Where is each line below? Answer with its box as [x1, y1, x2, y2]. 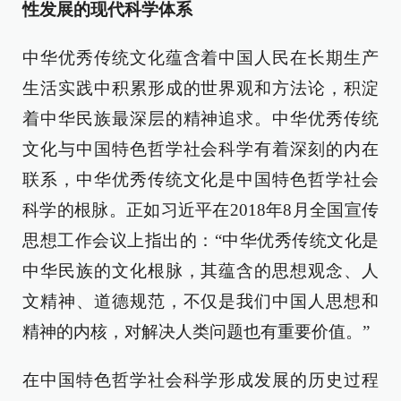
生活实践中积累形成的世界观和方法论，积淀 [22, 79, 379, 98]
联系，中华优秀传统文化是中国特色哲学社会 [22, 170, 379, 189]
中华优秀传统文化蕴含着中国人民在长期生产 [22, 48, 379, 67]
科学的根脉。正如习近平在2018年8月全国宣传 [22, 200, 379, 219]
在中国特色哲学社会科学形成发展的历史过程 [22, 371, 379, 389]
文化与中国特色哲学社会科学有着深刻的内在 [22, 140, 379, 158]
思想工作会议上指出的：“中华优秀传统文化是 [22, 231, 379, 250]
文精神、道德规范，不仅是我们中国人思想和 [22, 292, 379, 311]
